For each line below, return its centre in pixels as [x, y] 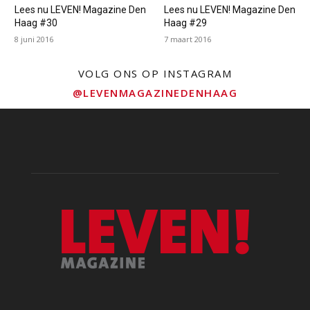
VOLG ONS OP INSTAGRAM [155, 73]
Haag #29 [185, 22]
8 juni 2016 [34, 39]
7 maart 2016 [187, 39]
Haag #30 [36, 22]
